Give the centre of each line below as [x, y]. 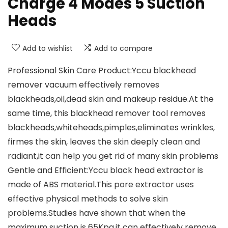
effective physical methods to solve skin [88, 199]
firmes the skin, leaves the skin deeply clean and [104, 142]
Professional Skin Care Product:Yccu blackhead [102, 71]
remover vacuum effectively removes [83, 85]
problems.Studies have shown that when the [97, 213]
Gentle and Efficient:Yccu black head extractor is [105, 170]
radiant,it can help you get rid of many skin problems [113, 156]
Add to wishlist [48, 49]
